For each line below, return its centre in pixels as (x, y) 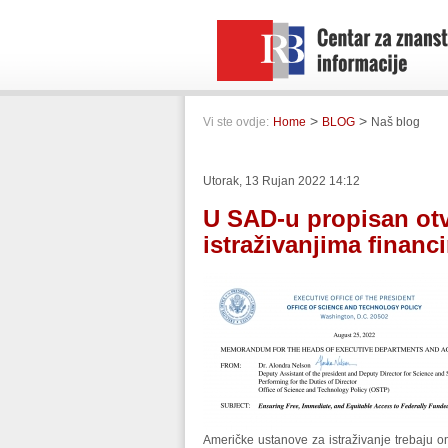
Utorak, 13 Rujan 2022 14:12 (281, 181)
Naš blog (395, 122)
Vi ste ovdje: (236, 122)
